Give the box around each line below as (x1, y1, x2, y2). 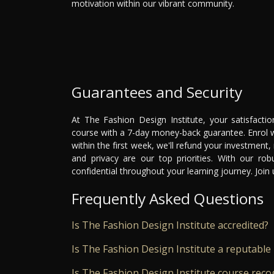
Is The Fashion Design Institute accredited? (72, 218, 268, 232)
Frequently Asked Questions (72, 188, 264, 209)
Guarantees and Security (72, 82, 242, 103)
